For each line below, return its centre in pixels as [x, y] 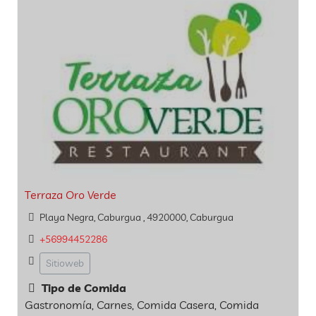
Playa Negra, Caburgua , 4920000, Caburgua [136, 217]
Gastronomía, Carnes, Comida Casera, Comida [142, 305]
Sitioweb [65, 263]
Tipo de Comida [83, 288]
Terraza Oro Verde [71, 194]
